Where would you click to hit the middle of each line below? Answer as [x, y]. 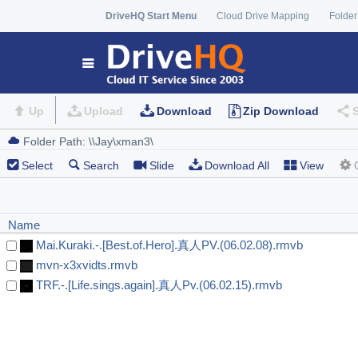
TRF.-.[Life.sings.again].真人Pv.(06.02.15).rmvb [159, 285]
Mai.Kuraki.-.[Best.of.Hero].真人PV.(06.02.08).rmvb [169, 245]
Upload [103, 111]
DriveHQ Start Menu [151, 16]
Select [37, 166]
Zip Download [280, 111]
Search [101, 166]
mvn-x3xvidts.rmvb [87, 265]
